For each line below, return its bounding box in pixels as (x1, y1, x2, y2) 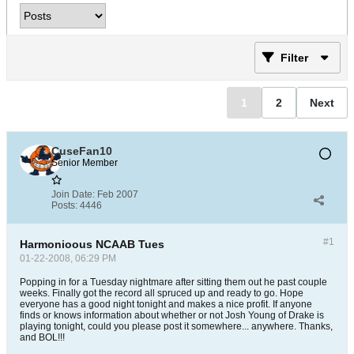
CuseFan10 (51, 145, 112, 157)
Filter (281, 51, 308, 64)
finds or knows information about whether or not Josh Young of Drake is (20, 310, 324, 321)
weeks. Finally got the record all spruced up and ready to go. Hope (20, 288, 303, 299)
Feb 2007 (97, 189, 138, 200)
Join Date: (51, 189, 95, 200)
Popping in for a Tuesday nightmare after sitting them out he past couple (20, 277, 327, 288)
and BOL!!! (20, 332, 65, 343)
